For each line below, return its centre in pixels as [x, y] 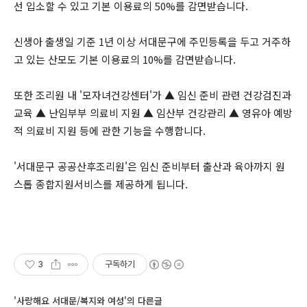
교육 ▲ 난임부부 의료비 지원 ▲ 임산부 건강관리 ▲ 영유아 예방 [153, 113]
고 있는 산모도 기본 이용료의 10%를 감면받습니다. [125, 59]
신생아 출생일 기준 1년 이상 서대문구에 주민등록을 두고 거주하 [152, 41]
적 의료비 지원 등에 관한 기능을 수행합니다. [110, 131]
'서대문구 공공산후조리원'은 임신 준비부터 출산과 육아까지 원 [149, 166]
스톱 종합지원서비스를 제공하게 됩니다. [101, 184]
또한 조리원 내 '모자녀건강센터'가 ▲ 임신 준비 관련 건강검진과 [152, 95]
